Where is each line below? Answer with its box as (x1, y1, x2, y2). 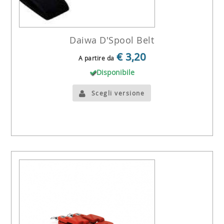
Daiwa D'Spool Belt (69, 33, 154, 46)
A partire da (78, 53, 114, 62)
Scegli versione (91, 89, 145, 97)
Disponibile (96, 67, 134, 77)
